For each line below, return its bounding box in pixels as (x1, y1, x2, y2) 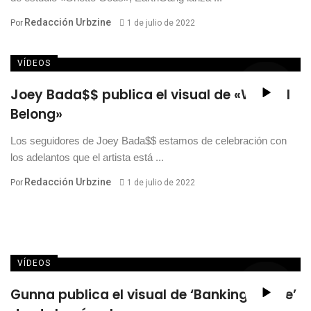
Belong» (10, 105, 62, 124)
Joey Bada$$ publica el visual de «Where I (10, 85, 290, 105)
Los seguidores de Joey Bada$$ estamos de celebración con (10, 135, 287, 147)
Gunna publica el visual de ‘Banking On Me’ (10, 285, 296, 305)
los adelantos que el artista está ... (10, 151, 164, 164)
